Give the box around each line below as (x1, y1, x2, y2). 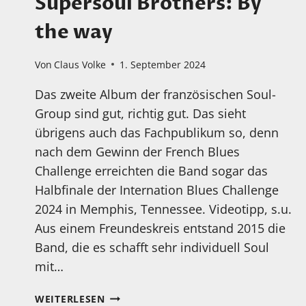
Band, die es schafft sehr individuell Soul (35, 238, 269, 255)
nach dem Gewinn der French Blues (35, 143, 240, 160)
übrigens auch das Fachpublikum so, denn (35, 124, 279, 141)
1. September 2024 (120, 57, 206, 71)
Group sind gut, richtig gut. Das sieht (35, 105, 246, 122)
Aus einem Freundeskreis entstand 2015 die (35, 219, 286, 236)
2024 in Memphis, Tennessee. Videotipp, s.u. (35, 200, 292, 217)
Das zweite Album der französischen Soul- (35, 85, 276, 102)
